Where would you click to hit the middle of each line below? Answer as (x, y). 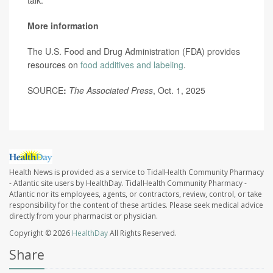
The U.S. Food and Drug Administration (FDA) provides (134, 51)
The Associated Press (111, 90)
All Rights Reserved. (142, 233)
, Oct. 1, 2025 (179, 90)
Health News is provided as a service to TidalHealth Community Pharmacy (136, 172)
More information (63, 26)
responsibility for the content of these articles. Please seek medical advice (136, 205)
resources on (54, 65)
